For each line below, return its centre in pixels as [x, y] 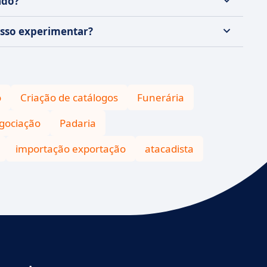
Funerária [161, 97]
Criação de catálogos [69, 97]
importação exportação [71, 149]
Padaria [78, 123]
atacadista [169, 149]
